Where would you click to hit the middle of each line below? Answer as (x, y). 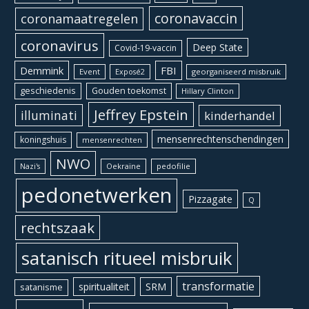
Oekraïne (124, 166)
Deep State (217, 47)
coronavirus (60, 45)
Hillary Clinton (208, 90)
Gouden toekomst (129, 90)
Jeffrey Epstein (141, 114)
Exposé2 (130, 71)
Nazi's (30, 166)
